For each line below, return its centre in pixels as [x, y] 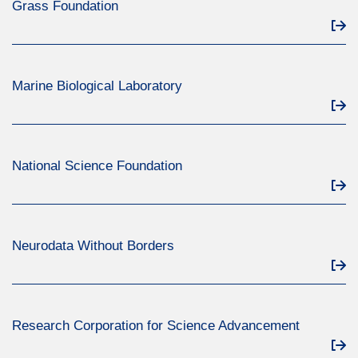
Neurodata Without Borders [93, 246]
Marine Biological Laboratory [97, 86]
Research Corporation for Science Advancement [156, 326]
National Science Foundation [97, 166]
